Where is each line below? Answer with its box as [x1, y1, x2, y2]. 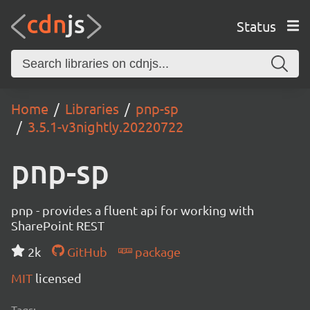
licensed [35, 271, 82, 285]
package [131, 244, 181, 259]
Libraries [65, 100, 119, 117]
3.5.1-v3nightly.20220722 [28, 118, 183, 135]
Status [236, 17, 276, 35]
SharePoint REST [11, 218, 104, 232]
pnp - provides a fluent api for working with [11, 203, 254, 217]
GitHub [64, 244, 107, 259]
